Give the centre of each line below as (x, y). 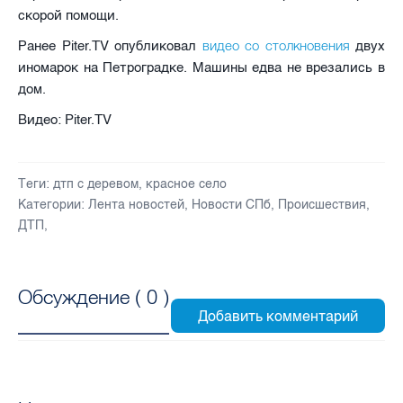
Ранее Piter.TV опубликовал (110, 45)
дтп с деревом (96, 184)
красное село (186, 184)
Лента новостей (136, 204)
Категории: (51, 204)
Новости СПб (231, 204)
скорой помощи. (68, 15)
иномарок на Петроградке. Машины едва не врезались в (201, 67)
